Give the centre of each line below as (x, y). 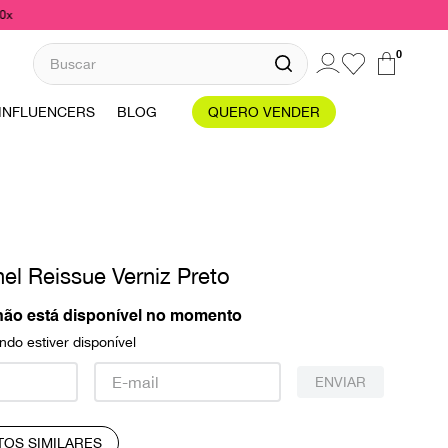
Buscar (57, 49)
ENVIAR (340, 381)
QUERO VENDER (264, 112)
